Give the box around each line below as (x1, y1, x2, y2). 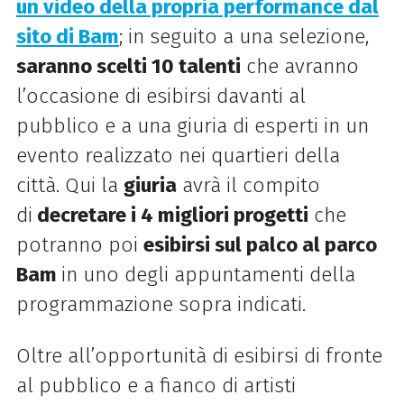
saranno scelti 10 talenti (15, 54, 241, 79)
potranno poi (15, 233, 143, 258)
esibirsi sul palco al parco (142, 233, 377, 258)
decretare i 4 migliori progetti (32, 203, 308, 228)
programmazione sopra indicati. (15, 292, 311, 317)
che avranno (240, 54, 359, 79)
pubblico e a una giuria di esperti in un (15, 114, 369, 139)
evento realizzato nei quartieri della (15, 143, 340, 169)
